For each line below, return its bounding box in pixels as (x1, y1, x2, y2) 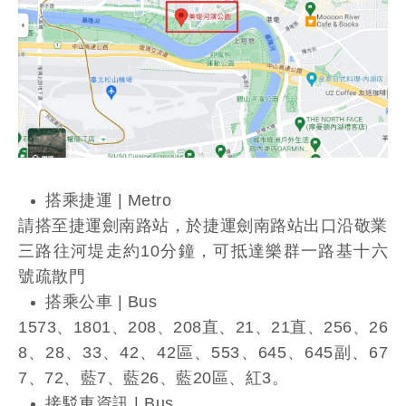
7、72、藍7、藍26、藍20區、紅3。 (18, 368, 294, 387)
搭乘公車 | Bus (45, 292, 162, 311)
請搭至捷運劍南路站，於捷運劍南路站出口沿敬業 (18, 216, 388, 235)
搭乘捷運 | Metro (45, 190, 177, 209)
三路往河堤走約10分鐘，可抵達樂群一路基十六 (18, 241, 388, 260)
